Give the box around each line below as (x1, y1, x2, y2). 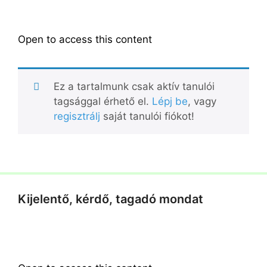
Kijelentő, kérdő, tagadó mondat (18, 192, 203, 206)
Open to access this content (18, 33, 152, 45)
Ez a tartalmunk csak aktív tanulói (53, 80, 215, 92)
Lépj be (151, 95, 188, 107)
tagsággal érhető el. (53, 95, 152, 107)
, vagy (187, 95, 216, 107)
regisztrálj (53, 110, 100, 122)
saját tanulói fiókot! (100, 110, 194, 122)
